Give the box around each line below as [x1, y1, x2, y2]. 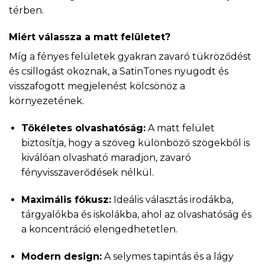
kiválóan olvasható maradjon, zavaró [21, 152, 191, 164]
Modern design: [21, 250, 102, 262]
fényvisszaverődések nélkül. [21, 167, 154, 179]
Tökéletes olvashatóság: [21, 122, 146, 134]
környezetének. [9, 95, 84, 107]
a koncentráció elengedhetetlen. [21, 223, 177, 235]
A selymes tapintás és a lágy [101, 250, 234, 262]
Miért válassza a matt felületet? [9, 31, 170, 43]
